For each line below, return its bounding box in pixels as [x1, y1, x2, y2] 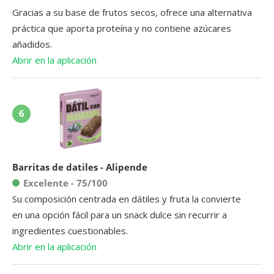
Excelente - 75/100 [23, 176, 108, 189]
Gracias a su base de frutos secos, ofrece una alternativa [12, 6, 252, 18]
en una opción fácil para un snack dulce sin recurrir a [12, 208, 227, 221]
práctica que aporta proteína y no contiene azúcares [12, 21, 231, 34]
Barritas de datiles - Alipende [12, 160, 147, 173]
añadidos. [12, 37, 52, 50]
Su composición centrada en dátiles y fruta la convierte [12, 192, 241, 205]
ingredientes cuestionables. [12, 224, 128, 237]
